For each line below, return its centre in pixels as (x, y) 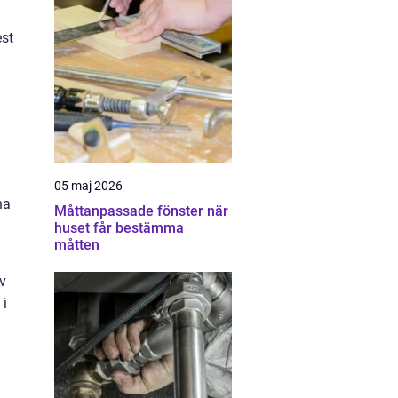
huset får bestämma (119, 228)
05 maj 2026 (88, 186)
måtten (77, 245)
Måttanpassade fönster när (131, 211)
